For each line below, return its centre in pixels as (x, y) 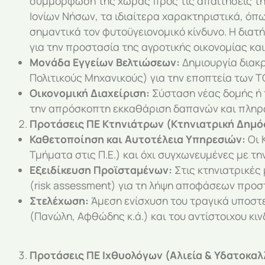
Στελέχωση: (59, 200)
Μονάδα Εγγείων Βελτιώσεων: (105, 62)
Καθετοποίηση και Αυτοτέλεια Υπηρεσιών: (138, 139)
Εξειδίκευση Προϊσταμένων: (101, 169)
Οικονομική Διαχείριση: (90, 93)
